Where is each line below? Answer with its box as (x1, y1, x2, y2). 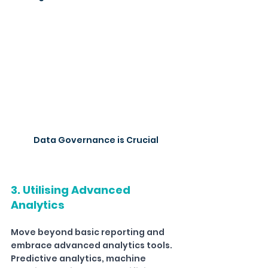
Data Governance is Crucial (33, 134, 159, 147)
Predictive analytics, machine (11, 252, 148, 265)
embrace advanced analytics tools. (11, 239, 174, 252)
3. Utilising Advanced (11, 182, 133, 198)
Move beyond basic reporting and (11, 226, 166, 239)
